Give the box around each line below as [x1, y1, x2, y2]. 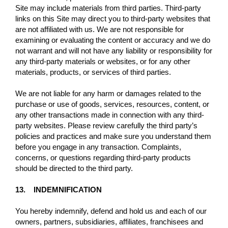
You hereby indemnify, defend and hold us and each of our [15, 206, 207, 215]
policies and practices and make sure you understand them [15, 131, 211, 140]
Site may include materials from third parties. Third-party [15, 3, 201, 12]
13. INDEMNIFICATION [15, 185, 102, 194]
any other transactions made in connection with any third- [15, 110, 204, 119]
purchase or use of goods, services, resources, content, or [15, 99, 209, 108]
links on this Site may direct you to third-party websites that [15, 14, 210, 23]
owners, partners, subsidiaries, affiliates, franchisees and [15, 217, 203, 226]
